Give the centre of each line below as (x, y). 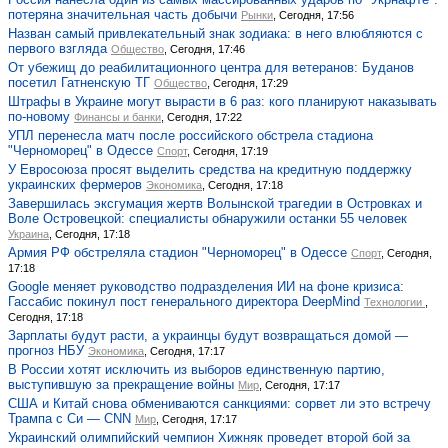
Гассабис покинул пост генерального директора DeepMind (184, 301)
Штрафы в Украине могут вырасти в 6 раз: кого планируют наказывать (222, 101)
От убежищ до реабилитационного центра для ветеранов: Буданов (211, 67)
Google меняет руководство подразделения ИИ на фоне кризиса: (206, 286)
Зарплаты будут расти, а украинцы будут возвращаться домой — (208, 335)
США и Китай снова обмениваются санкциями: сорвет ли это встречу (219, 403)
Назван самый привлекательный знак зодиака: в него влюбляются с (215, 33)
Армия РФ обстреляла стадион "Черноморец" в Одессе (177, 252)
